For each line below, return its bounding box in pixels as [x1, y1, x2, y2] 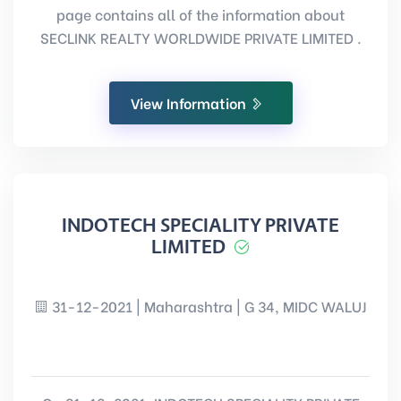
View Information [130, 92, 250, 113]
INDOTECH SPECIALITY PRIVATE [62, 215, 339, 236]
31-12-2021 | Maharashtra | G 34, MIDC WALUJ [48, 295, 367, 316]
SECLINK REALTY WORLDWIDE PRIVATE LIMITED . [39, 27, 362, 47]
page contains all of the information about [56, 4, 345, 24]
